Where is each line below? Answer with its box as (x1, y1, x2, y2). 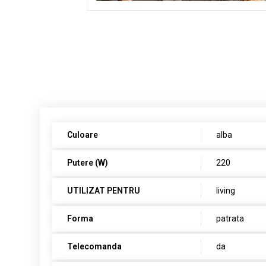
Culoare (67, 130, 99, 140)
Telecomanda (67, 242, 122, 251)
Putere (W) (67, 158, 109, 167)
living (216, 186, 236, 195)
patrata (216, 214, 245, 223)
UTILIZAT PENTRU (67, 186, 141, 195)
